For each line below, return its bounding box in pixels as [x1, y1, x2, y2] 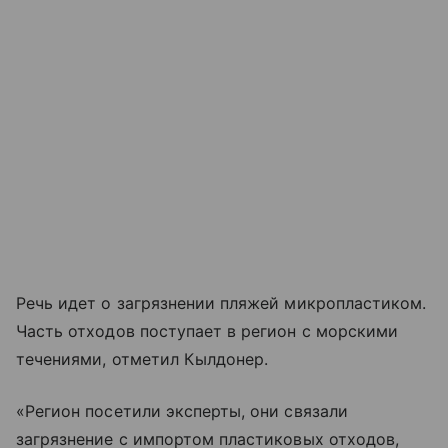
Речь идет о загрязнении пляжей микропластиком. [16, 293, 427, 314]
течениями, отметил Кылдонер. [16, 349, 269, 370]
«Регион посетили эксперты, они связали [16, 401, 348, 422]
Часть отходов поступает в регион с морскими [16, 321, 399, 342]
